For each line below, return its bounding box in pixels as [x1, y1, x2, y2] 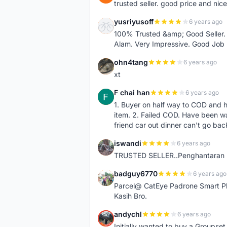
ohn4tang [114, 58, 148, 66]
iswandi [114, 139, 141, 147]
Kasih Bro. [114, 192, 147, 200]
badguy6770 [114, 169, 158, 178]
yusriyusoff [114, 17, 154, 26]
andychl [114, 210, 142, 218]
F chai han [114, 88, 150, 97]
